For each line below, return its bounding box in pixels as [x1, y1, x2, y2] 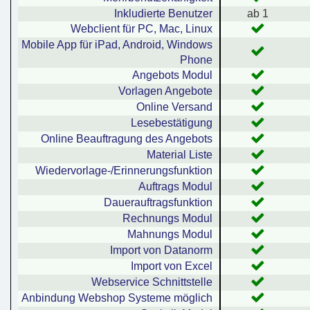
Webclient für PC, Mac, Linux [71, 23, 212, 35]
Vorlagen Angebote [118, 85, 212, 98]
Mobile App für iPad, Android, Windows [21, 39, 212, 51]
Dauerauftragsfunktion [104, 197, 212, 209]
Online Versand [136, 101, 212, 113]
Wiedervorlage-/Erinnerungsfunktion [35, 165, 212, 177]
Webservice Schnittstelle [91, 276, 212, 289]
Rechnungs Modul [122, 212, 212, 225]
